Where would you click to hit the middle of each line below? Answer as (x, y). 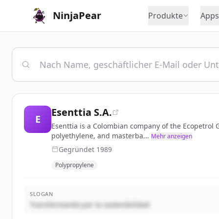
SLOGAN (42, 194)
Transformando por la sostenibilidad (90, 205)
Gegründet (77, 149)
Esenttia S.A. (82, 112)
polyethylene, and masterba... (100, 136)
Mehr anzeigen (172, 136)
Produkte (165, 16)
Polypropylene (75, 165)
